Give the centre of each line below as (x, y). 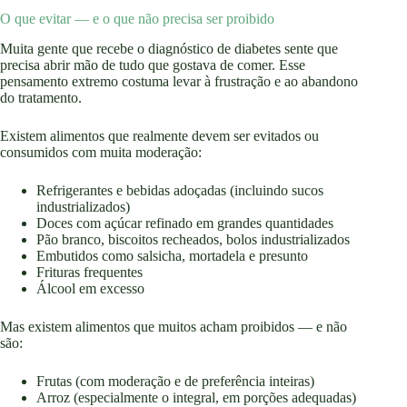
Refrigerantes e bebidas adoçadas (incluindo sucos (180, 191)
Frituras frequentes (89, 273)
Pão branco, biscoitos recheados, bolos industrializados (193, 240)
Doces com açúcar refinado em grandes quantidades (185, 223)
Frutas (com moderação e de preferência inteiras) (175, 382)
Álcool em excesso (90, 289)
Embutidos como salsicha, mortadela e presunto (172, 256)
